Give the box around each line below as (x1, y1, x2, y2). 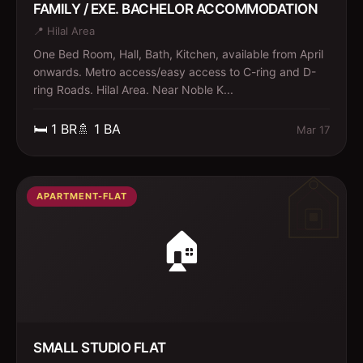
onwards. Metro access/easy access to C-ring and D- (33, 65, 316, 79)
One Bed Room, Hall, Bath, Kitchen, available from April (33, 47, 323, 61)
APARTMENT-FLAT (36, 190, 127, 202)
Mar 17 (297, 122, 330, 136)
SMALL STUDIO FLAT (33, 340, 166, 356)
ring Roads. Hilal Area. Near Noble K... (33, 83, 233, 96)
